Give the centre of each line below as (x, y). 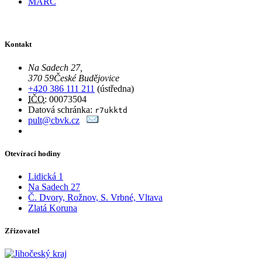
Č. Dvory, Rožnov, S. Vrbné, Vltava (95, 197)
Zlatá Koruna (53, 208)
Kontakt (18, 44)
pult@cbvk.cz (54, 120)
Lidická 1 (46, 176)
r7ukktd (111, 110)
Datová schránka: (61, 109)
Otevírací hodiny (33, 153)
